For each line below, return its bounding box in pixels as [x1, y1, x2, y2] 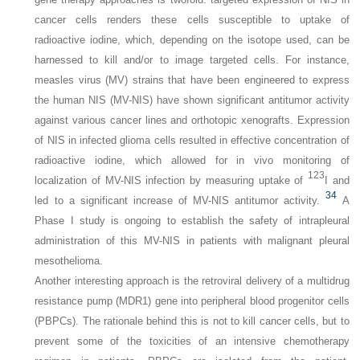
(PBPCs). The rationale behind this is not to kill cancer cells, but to [35, 314, 350, 327]
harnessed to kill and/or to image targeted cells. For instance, [35, 53, 350, 66]
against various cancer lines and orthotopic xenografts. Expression [35, 113, 350, 126]
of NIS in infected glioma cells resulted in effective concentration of [35, 133, 350, 146]
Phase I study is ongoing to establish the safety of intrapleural [35, 214, 350, 227]
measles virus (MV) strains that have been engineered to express [35, 73, 350, 86]
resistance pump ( [35, 294, 120, 307]
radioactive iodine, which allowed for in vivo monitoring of [35, 153, 350, 166]
